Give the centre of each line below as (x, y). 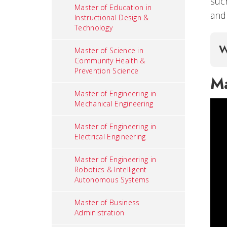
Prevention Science (107, 71)
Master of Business (107, 202)
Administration (100, 213)
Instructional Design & (112, 17)
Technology (93, 28)
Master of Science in (109, 50)
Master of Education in (113, 7)
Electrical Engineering (110, 137)
